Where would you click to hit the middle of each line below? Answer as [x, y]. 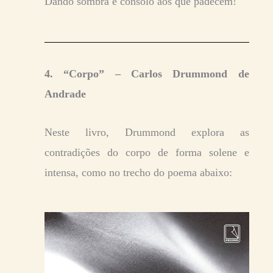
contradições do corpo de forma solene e [147, 153]
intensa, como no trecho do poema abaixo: [138, 173]
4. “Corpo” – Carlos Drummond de [147, 74]
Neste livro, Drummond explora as [147, 133]
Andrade [65, 94]
